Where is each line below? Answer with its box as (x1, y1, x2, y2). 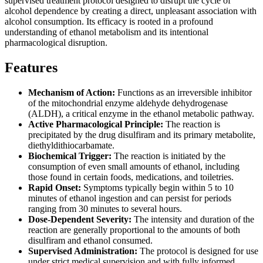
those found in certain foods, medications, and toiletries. (28, 171, 234, 182)
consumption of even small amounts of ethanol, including (28, 161, 240, 171)
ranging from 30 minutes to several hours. (28, 203, 182, 214)
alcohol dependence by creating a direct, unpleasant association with (5, 5, 257, 16)
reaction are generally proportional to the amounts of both (28, 224, 240, 235)
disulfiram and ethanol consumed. (28, 235, 153, 245)
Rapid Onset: (28, 182, 81, 193)
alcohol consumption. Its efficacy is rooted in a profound (5, 16, 213, 26)
